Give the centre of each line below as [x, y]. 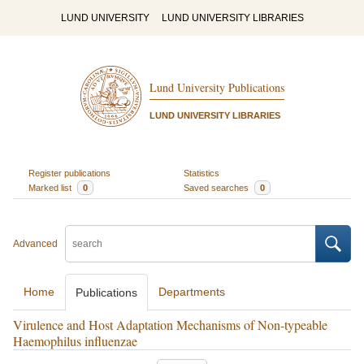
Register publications [69, 173]
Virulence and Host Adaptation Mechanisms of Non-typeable [170, 325]
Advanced [35, 244]
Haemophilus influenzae [75, 341]
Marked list [51, 187]
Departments [192, 292]
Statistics [201, 173]
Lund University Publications [217, 88]
